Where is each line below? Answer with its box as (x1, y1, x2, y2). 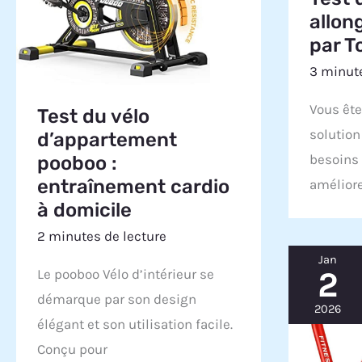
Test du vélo (36, 105, 149, 128)
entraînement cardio (36, 175, 229, 199)
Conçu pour (36, 341, 107, 358)
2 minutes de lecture (36, 227, 166, 244)
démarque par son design (36, 291, 196, 308)
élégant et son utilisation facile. (36, 316, 233, 333)
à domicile (36, 199, 132, 222)
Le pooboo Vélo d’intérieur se (36, 266, 214, 283)
